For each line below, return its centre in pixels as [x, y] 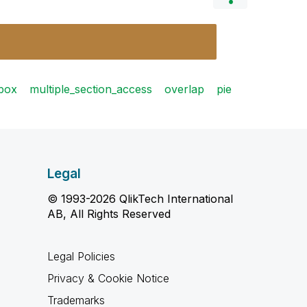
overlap [184, 89]
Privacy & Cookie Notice [108, 278]
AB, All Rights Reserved [109, 214]
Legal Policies [81, 256]
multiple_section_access [91, 89]
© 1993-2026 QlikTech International [140, 199]
